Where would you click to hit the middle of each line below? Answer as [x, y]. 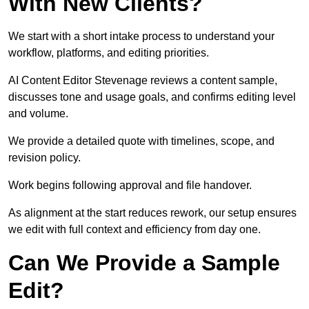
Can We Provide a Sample [144, 263]
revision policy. [44, 158]
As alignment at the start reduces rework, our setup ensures [152, 213]
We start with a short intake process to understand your [141, 37]
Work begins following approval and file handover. [130, 186]
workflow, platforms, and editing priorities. [109, 53]
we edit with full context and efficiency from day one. [134, 230]
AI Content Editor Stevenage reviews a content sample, [143, 81]
